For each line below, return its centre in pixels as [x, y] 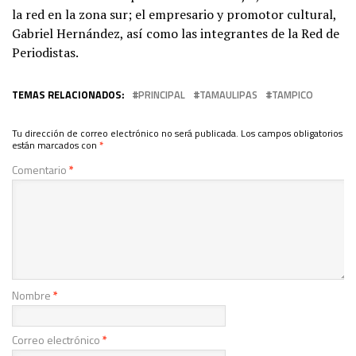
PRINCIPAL [162, 94]
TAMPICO [292, 94]
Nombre [33, 295]
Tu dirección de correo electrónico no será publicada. [125, 133]
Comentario [41, 169]
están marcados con [56, 145]
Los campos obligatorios [292, 133]
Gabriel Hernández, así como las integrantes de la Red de [176, 33]
